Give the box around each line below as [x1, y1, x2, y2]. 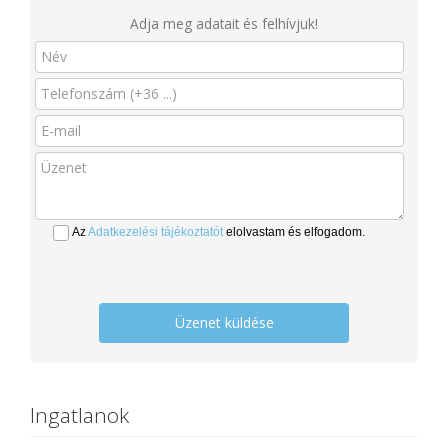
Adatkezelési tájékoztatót [88, 225, 223, 239]
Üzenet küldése [174, 313, 274, 332]
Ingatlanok [30, 401, 129, 429]
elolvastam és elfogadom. [223, 225, 365, 239]
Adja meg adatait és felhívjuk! [130, 14, 318, 33]
